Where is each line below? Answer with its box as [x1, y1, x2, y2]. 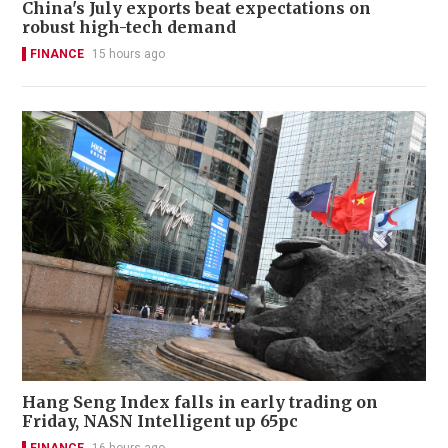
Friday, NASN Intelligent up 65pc [22, 410, 298, 431]
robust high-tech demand [22, 17, 237, 38]
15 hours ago [92, 47, 165, 62]
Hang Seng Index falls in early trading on [22, 391, 378, 412]
